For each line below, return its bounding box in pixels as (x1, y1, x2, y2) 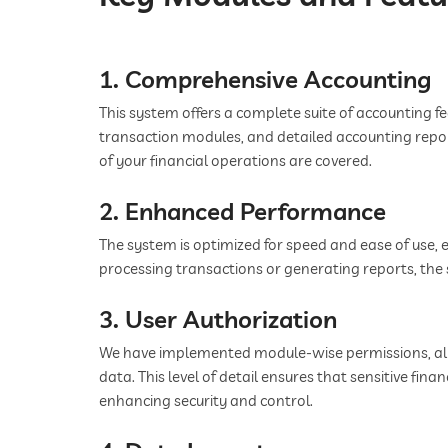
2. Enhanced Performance (99, 196, 386, 227)
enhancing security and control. (99, 391, 313, 411)
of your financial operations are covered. (99, 151, 372, 171)
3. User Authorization (99, 304, 337, 335)
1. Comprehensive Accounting (99, 64, 432, 95)
